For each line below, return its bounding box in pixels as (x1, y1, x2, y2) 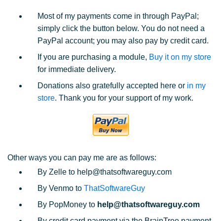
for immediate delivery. (37, 65, 116, 74)
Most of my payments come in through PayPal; (37, 12, 199, 20)
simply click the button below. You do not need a (37, 24, 205, 33)
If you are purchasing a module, (37, 53, 149, 61)
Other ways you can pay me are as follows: (7, 153, 156, 162)
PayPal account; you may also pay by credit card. (37, 37, 209, 45)
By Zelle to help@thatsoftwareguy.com (37, 168, 172, 176)
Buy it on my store (149, 53, 211, 61)
